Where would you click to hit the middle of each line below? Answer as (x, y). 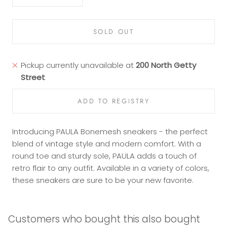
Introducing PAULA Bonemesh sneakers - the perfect (110, 131)
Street (33, 77)
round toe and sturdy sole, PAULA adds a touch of (104, 156)
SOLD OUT (113, 32)
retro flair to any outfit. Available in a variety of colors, (111, 168)
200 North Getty (166, 65)
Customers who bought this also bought (104, 219)
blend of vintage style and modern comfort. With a (107, 144)
